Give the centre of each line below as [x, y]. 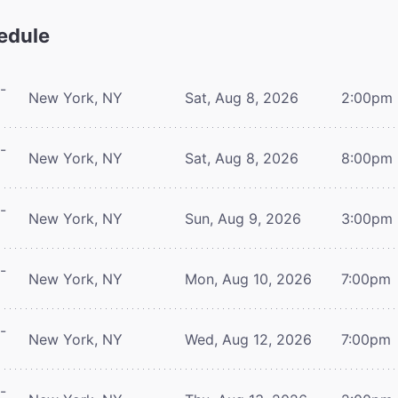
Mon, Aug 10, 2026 [248, 279]
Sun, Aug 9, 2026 [243, 218]
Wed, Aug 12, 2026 [248, 339]
